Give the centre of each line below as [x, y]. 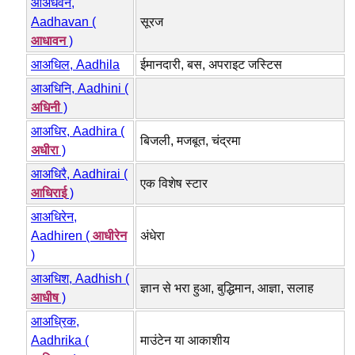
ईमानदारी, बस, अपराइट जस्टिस [211, 64]
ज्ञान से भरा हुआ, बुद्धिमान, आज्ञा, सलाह [227, 288]
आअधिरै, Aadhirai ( [79, 174]
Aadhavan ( [63, 21]
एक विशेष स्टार [174, 183]
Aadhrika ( [60, 340]
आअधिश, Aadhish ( [80, 278]
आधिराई [49, 193]
